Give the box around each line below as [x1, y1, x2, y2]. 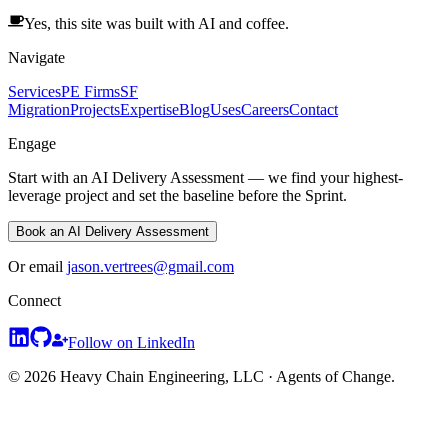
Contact [289, 101, 338, 119]
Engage [8, 135, 56, 153]
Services [8, 83, 61, 101]
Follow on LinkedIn [68, 334, 195, 352]
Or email [8, 258, 63, 276]
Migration [8, 101, 70, 119]
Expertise [120, 101, 179, 119]
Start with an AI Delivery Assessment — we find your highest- [8, 169, 403, 187]
